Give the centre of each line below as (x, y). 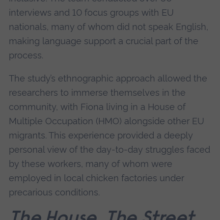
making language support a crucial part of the (103, 41)
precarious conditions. (54, 192)
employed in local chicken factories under (96, 178)
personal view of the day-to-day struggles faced (109, 149)
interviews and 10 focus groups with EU (91, 12)
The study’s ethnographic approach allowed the (108, 78)
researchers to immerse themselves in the (97, 92)
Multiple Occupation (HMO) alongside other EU (106, 121)
